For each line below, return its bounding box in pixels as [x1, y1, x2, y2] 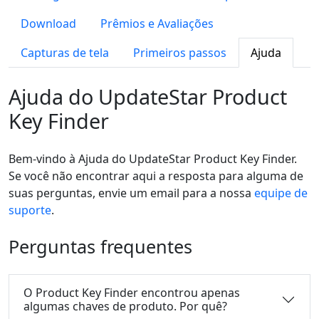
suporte [9, 202, 51, 218]
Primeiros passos [133, 45, 226, 61]
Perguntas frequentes [9, 234, 192, 258]
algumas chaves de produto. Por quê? [23, 298, 227, 314]
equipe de [254, 185, 308, 201]
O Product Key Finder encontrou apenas [23, 285, 240, 300]
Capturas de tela [21, 45, 109, 61]
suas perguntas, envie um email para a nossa [9, 185, 254, 201]
